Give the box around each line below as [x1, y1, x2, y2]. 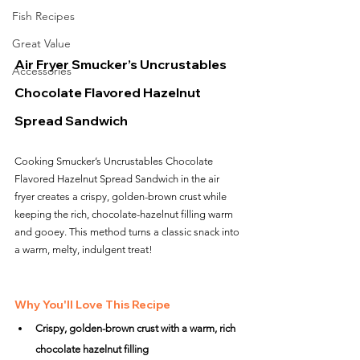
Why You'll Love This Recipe [14, 297, 170, 312]
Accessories [12, 63, 72, 78]
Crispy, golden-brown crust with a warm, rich [35, 322, 238, 334]
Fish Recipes [12, 9, 75, 23]
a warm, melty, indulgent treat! [14, 243, 153, 256]
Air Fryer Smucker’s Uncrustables [14, 56, 229, 72]
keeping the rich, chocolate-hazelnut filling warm [14, 208, 235, 220]
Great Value [12, 36, 71, 51]
